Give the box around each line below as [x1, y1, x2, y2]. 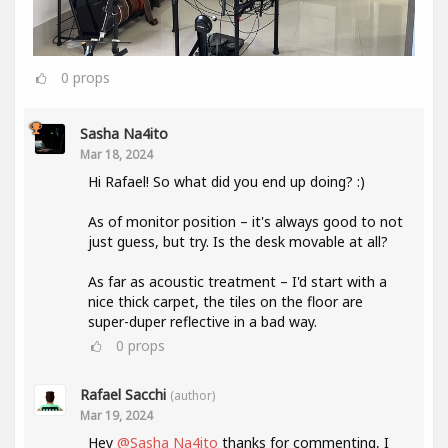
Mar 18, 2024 [80, 145, 153, 162]
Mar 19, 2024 [80, 406, 153, 423]
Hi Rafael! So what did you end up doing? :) [88, 171, 365, 191]
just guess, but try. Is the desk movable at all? [88, 231, 388, 251]
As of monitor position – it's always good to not [88, 211, 403, 231]
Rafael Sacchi [80, 384, 166, 404]
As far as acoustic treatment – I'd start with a [88, 271, 387, 291]
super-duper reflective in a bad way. [88, 311, 317, 331]
